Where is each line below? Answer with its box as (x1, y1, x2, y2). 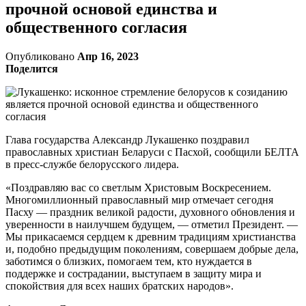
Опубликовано (5, 50, 77, 62)
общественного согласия (5, 18, 187, 36)
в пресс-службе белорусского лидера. (5, 158, 179, 170)
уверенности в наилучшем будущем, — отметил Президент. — (5, 218, 298, 230)
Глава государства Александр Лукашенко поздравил (5, 133, 249, 145)
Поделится (5, 62, 58, 74)
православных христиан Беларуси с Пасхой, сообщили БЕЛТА (5, 145, 299, 158)
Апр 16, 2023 (77, 50, 139, 62)
